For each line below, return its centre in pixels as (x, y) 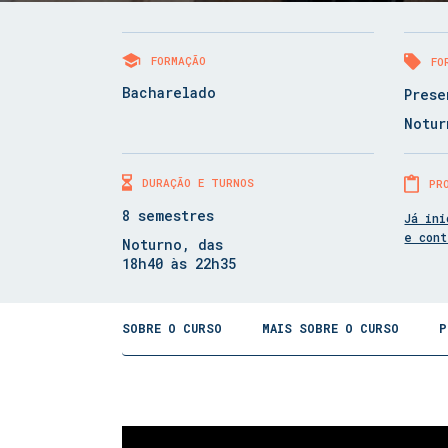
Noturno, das (172, 244)
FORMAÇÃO (178, 60)
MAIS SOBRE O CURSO (330, 328)
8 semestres (168, 215)
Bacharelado (169, 92)
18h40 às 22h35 (179, 263)
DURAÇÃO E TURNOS (198, 182)
